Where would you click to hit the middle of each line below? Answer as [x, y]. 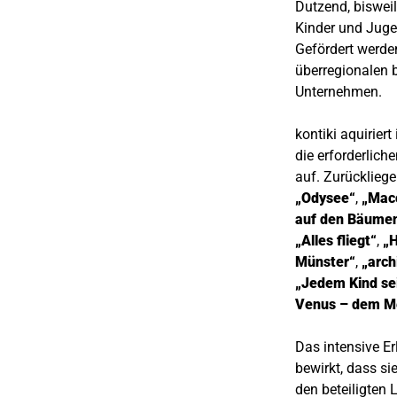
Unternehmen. [339, 91]
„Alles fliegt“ [336, 240]
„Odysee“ [325, 198]
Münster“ [325, 261]
